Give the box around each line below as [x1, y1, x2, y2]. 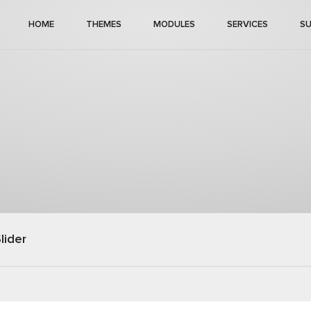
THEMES [86, 20, 121, 29]
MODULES [153, 20, 195, 29]
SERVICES [227, 20, 268, 29]
